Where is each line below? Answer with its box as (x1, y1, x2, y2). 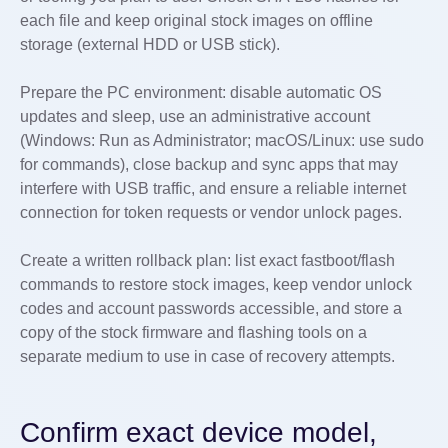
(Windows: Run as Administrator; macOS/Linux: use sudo (20, 132, 424, 149)
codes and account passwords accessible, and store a (20, 300, 402, 317)
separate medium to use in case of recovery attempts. (20, 348, 395, 365)
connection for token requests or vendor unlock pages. (20, 204, 402, 221)
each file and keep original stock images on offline (20, 12, 373, 29)
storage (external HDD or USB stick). (20, 36, 280, 53)
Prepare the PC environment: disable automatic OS (20, 84, 382, 101)
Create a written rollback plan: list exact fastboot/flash (20, 252, 395, 269)
